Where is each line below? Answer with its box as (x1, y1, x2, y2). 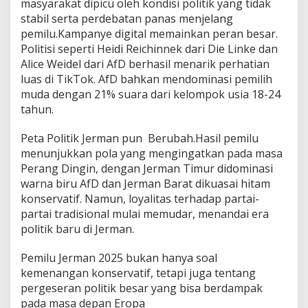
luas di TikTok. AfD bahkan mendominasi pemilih (21, 71, 272, 87)
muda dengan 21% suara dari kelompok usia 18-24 (21, 87, 280, 102)
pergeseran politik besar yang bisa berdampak (21, 280, 263, 296)
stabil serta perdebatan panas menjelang (21, 11, 233, 26)
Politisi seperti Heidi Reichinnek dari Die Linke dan (21, 41, 278, 56)
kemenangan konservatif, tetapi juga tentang (21, 265, 256, 280)
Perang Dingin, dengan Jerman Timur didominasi (21, 161, 273, 176)
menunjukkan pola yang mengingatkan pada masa (21, 146, 283, 161)
